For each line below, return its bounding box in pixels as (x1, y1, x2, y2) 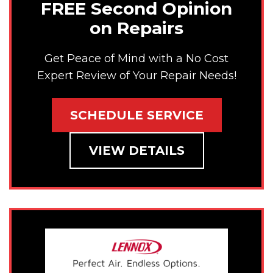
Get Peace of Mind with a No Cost (44, 51, 229, 65)
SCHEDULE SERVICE (69, 108, 204, 123)
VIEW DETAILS (88, 143, 185, 158)
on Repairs (90, 18, 183, 39)
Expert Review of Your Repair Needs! (37, 68, 236, 82)
